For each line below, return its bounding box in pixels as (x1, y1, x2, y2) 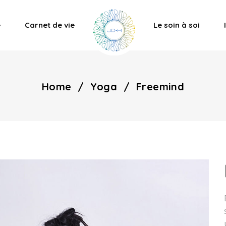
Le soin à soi (153, 20, 200, 30)
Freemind (136, 80, 185, 93)
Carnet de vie (25, 20, 75, 30)
